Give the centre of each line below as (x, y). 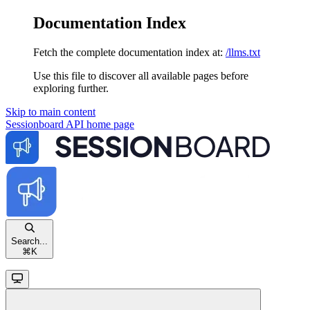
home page (109, 124)
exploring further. (71, 88)
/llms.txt (243, 52)
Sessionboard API (45, 124)
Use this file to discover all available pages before (141, 75)
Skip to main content (51, 111)
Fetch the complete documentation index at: (128, 52)
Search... (29, 241)
